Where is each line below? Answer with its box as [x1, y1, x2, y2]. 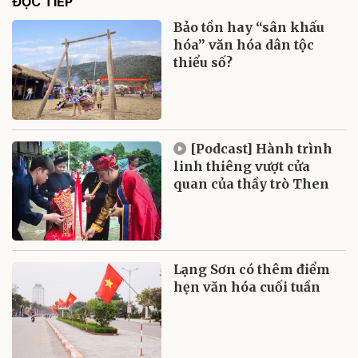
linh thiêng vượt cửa [173, 157, 311, 174]
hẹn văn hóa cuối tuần [173, 279, 321, 296]
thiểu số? [173, 54, 233, 70]
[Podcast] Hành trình [190, 140, 333, 157]
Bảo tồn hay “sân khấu [173, 18, 325, 35]
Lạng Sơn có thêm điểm [173, 261, 331, 278]
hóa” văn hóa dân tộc [173, 36, 315, 53]
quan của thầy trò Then [173, 175, 330, 192]
